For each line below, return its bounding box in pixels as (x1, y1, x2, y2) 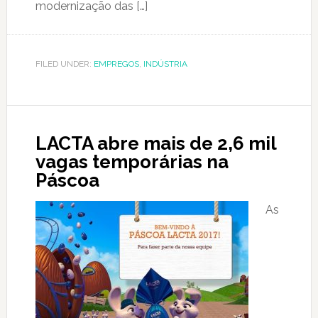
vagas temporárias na (35, 151, 229, 172)
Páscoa (35, 170, 99, 191)
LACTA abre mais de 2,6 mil (35, 133, 276, 154)
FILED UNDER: (35, 59, 94, 69)
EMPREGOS (93, 59, 139, 69)
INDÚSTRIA (143, 59, 187, 69)
